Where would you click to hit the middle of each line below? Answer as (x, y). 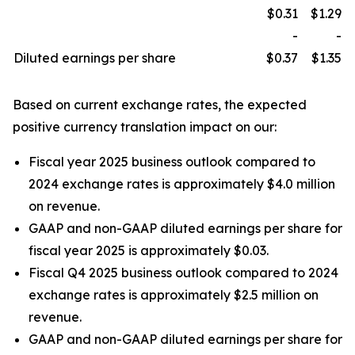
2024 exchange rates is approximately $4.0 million (182, 184)
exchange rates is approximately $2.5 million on (174, 295)
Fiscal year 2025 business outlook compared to (172, 162)
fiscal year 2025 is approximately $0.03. (149, 250)
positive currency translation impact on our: (145, 127)
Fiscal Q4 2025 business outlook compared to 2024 (183, 273)
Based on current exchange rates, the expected (160, 105)
